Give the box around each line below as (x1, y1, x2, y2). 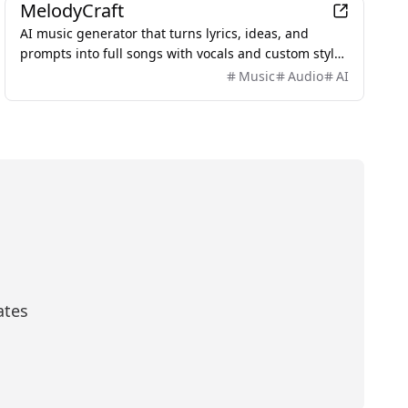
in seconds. (20, 65, 90, 82)
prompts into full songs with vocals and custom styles (20, 45, 349, 62)
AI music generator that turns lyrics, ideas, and (20, 25, 310, 42)
